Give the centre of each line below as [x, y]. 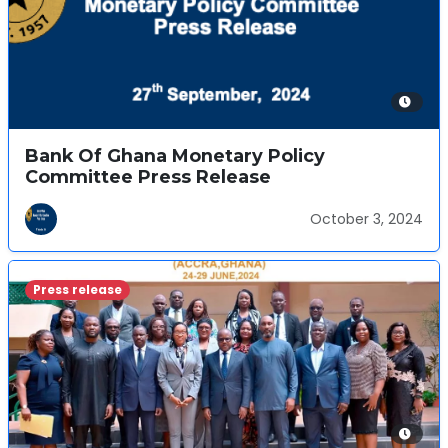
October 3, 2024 [366, 218]
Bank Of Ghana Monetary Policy [175, 155]
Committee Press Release [148, 176]
